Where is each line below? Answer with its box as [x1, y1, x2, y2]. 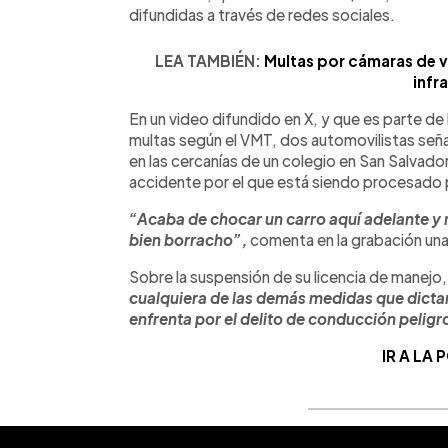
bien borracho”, [129, 229, 247, 249]
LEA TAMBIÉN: [155, 50, 264, 70]
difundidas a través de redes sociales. [129, 4, 395, 24]
